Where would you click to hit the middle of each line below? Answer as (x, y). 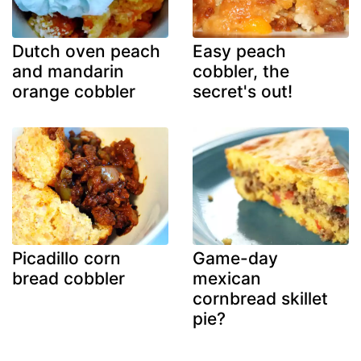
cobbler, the (241, 72)
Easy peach (239, 52)
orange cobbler (74, 92)
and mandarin (68, 72)
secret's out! (243, 92)
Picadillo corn (66, 258)
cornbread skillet (260, 298)
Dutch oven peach (86, 52)
